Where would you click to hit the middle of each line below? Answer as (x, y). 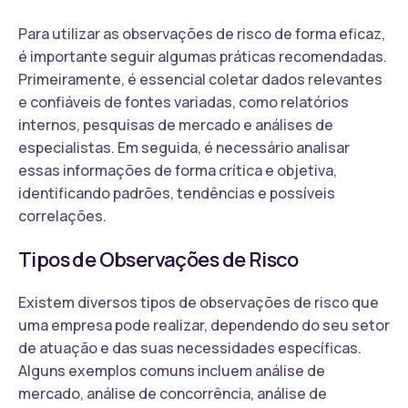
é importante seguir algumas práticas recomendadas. (203, 56)
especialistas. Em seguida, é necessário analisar (184, 147)
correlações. (62, 215)
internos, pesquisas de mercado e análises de (176, 124)
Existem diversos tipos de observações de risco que (199, 302)
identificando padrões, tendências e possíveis (177, 193)
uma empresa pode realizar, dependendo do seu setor (204, 325)
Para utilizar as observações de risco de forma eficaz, (202, 33)
